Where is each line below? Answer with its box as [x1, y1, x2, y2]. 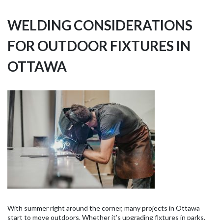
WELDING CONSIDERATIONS [7, 16, 192, 33]
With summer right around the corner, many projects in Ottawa [7, 203, 200, 212]
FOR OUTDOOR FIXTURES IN [7, 37, 191, 54]
